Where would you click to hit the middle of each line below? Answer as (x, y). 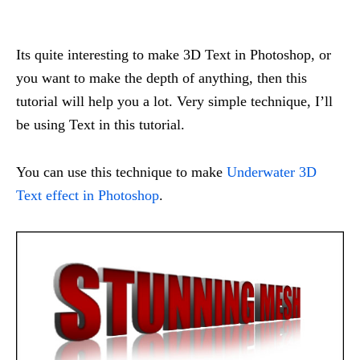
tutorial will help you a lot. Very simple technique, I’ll (174, 101)
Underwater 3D (272, 172)
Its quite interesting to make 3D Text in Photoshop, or (174, 55)
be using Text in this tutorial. (100, 125)
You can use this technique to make (121, 172)
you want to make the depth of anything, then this (162, 78)
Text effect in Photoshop (88, 195)
